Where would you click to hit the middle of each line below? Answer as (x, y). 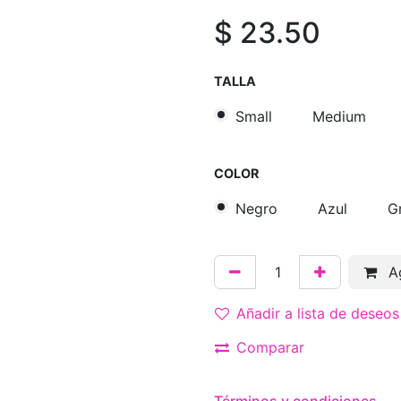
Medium (339, 116)
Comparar (270, 348)
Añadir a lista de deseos (318, 314)
